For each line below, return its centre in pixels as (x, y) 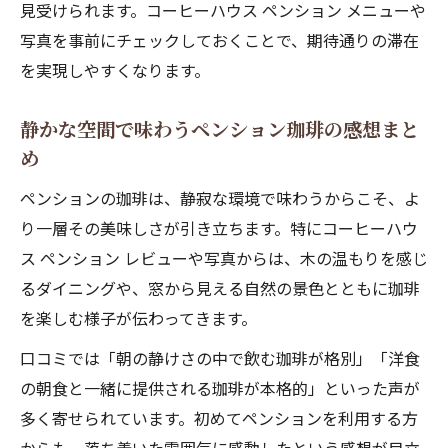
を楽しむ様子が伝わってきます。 (138, 318)
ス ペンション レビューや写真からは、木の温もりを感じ (224, 258)
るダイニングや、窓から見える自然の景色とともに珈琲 (220, 288)
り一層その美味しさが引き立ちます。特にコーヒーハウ (219, 228)
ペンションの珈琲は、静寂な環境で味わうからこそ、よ (220, 198)
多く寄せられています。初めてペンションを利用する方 (219, 418)
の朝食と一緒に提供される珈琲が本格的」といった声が (220, 388)
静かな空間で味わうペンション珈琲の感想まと (219, 129)
